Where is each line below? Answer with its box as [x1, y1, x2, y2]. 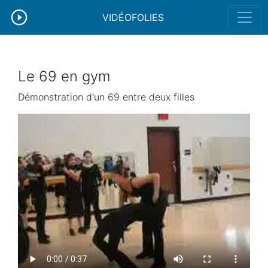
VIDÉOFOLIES [102, 11, 164, 23]
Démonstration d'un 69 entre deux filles [18, 91, 194, 103]
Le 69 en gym [18, 68, 111, 85]
